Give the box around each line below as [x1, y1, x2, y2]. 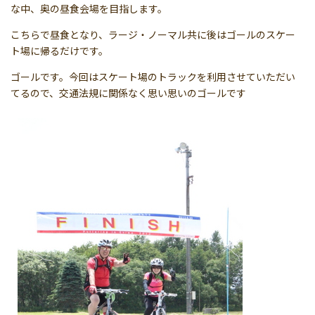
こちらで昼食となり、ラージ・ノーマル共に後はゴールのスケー [11, 27, 295, 42]
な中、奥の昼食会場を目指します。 [11, 1, 167, 16]
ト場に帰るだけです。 [11, 44, 108, 58]
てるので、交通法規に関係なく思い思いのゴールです [11, 86, 246, 101]
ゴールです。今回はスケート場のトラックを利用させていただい [11, 70, 295, 84]
